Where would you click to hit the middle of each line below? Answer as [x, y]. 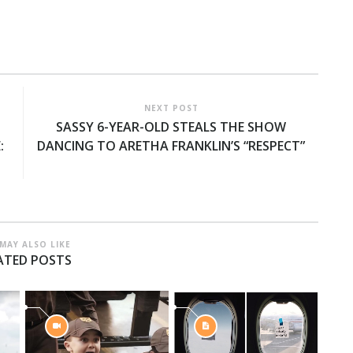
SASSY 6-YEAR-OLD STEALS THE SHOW [171, 126]
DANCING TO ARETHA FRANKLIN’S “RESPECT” [171, 145]
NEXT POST [171, 108]
